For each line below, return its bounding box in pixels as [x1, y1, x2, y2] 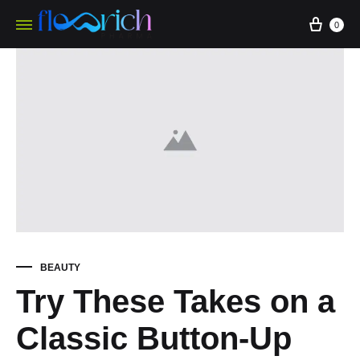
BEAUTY [40, 262, 80, 274]
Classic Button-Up [16, 321, 292, 357]
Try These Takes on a [16, 284, 335, 320]
